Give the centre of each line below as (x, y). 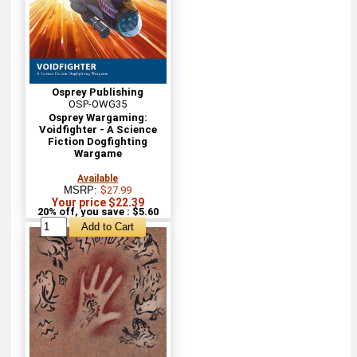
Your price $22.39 (98, 202)
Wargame (98, 153)
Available (98, 178)
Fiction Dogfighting (98, 141)
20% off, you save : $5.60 (98, 211)
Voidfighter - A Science (98, 129)
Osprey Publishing (98, 92)
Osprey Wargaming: (98, 117)
